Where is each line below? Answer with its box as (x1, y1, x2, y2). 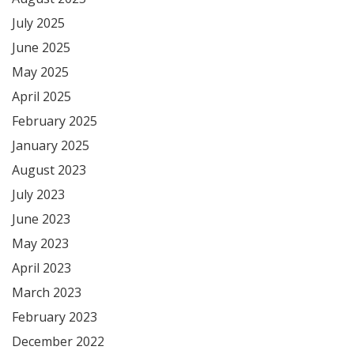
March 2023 (12, 283, 81, 301)
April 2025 (12, 87, 71, 105)
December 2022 (12, 332, 104, 350)
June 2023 (12, 209, 70, 228)
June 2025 (12, 38, 70, 56)
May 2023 (12, 234, 69, 252)
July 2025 (12, 13, 65, 32)
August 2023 (12, 160, 86, 179)
